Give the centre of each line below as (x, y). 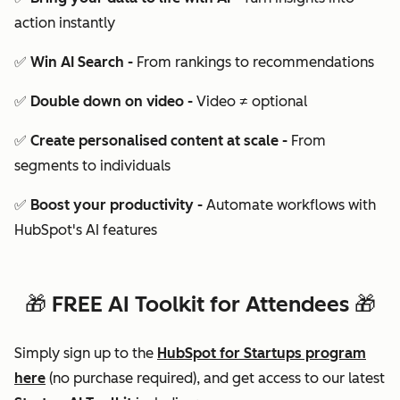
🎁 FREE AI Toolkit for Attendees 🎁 (200, 304)
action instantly (65, 23)
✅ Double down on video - (105, 101)
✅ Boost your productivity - (110, 205)
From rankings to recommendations (255, 62)
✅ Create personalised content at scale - (153, 141)
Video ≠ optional (252, 101)
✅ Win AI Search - (75, 62)
